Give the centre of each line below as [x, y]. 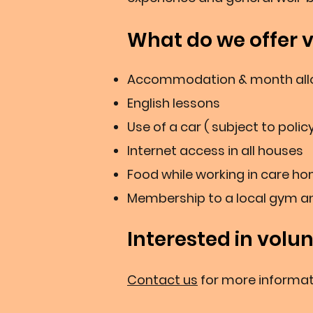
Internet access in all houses [215, 151]
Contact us [162, 280]
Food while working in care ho [218, 174]
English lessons [174, 103]
